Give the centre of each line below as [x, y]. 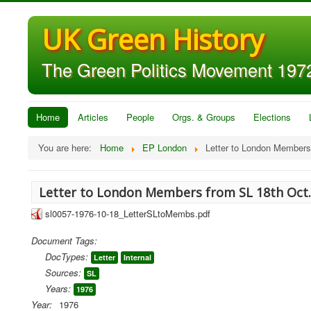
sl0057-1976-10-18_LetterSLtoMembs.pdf [128, 213]
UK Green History [153, 39]
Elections [272, 117]
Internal [137, 257]
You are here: [68, 148]
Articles [93, 117]
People [140, 117]
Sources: [63, 272]
